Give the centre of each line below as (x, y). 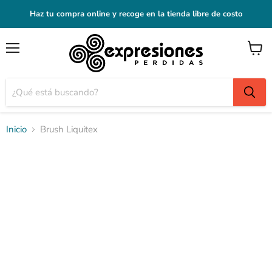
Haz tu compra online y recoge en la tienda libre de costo (136, 14)
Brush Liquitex (69, 129)
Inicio (16, 129)
